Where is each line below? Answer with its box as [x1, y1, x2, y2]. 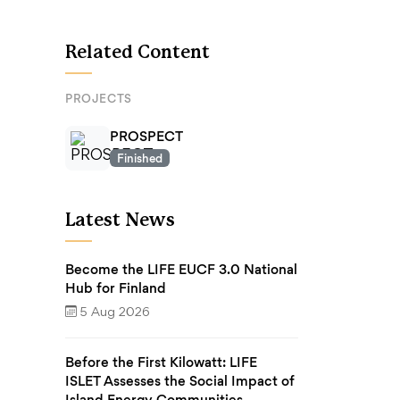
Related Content [65, 44, 210, 62]
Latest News [65, 212, 175, 229]
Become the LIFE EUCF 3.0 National [65, 261, 297, 278]
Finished [116, 151, 162, 166]
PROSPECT [110, 127, 183, 145]
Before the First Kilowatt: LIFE [65, 353, 257, 371]
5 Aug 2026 [80, 306, 150, 319]
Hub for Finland [65, 279, 166, 296]
